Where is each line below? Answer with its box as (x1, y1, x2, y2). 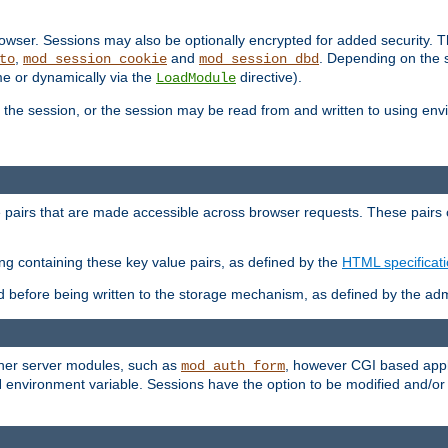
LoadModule (156, 70, 236, 87)
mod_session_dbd (199, 51, 319, 68)
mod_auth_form (181, 357, 285, 374)
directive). (236, 69, 302, 86)
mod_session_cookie (23, 51, 167, 68)
